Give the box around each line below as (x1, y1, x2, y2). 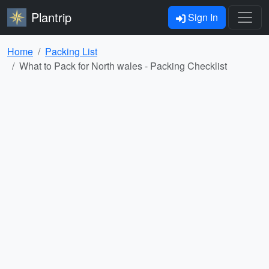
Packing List (45, 44, 97, 58)
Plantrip (31, 8, 71, 26)
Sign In (186, 10, 218, 24)
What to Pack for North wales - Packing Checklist (19, 59, 227, 73)
